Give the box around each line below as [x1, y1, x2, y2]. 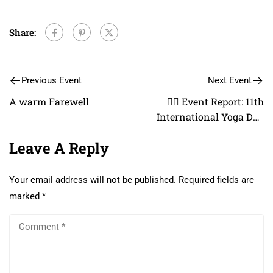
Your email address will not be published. [9, 174, 176, 186]
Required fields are [179, 174, 254, 186]
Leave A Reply [9, 138, 109, 158]
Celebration [211, 126, 264, 139]
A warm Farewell [9, 95, 89, 108]
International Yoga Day [157, 110, 264, 124]
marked [9, 191, 42, 202]
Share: [9, 26, 36, 38]
